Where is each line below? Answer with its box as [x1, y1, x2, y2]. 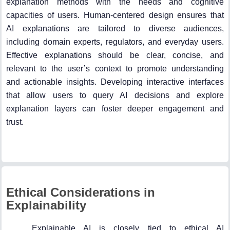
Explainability [6, 198, 86, 212]
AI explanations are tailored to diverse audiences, [6, 24, 224, 33]
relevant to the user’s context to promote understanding [6, 64, 224, 73]
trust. [6, 117, 24, 126]
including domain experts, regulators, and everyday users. [6, 37, 224, 46]
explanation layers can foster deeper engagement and [6, 104, 224, 113]
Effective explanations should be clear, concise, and [6, 50, 224, 60]
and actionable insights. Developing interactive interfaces [6, 77, 224, 86]
